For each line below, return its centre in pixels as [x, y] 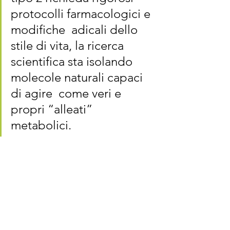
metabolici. [43, 125]
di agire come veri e [68, 93]
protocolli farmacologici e [82, 14]
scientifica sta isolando [73, 61]
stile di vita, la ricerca [69, 45]
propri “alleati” [53, 109]
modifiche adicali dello [76, 30]
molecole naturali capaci [78, 77]
